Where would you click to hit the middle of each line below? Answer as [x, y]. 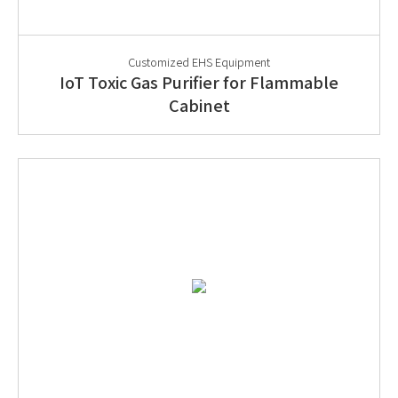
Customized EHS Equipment [199, 62]
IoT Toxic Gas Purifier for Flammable [199, 82]
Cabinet [199, 105]
